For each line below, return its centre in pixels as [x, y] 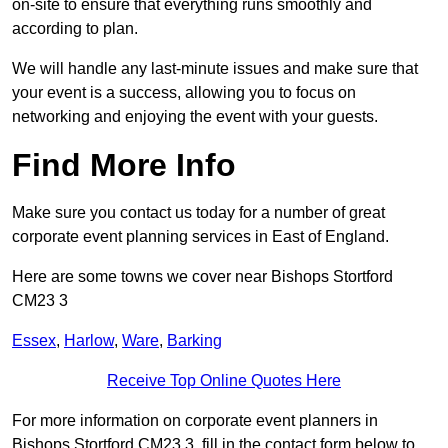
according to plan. [75, 29]
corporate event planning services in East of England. [200, 237]
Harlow [89, 341]
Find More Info [124, 165]
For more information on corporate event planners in [195, 421]
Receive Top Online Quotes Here [224, 381]
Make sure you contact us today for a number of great [198, 213]
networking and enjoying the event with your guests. [195, 117]
